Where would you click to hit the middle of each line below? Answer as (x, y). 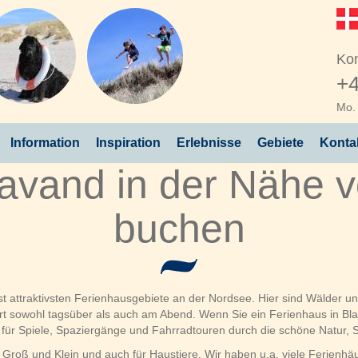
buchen (179, 229)
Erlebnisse (209, 143)
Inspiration (128, 143)
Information (45, 143)
